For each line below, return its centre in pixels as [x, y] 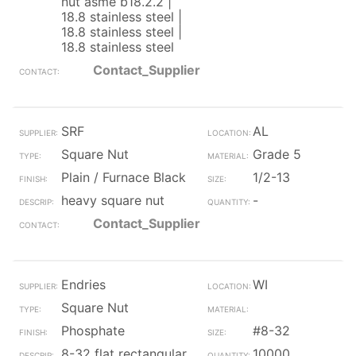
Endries [83, 284]
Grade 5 [277, 154]
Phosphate [93, 331]
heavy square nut [113, 200]
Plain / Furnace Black [124, 177]
